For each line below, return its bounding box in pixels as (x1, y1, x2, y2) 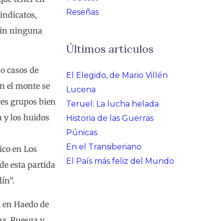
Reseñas (66, 7, 99, 17)
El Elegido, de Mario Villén (66, 71, 168, 80)
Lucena (66, 85, 96, 95)
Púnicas (66, 128, 97, 138)
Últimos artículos (66, 42, 153, 56)
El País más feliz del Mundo (66, 156, 174, 166)
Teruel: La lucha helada (66, 99, 159, 109)
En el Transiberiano (66, 142, 142, 152)
